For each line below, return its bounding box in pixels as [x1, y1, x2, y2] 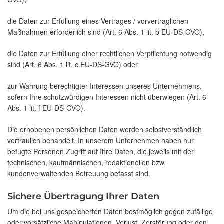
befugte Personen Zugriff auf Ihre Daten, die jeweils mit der [7, 146, 194, 157]
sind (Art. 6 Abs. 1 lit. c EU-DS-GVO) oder [7, 59, 138, 70]
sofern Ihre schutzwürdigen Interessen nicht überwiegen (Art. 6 [7, 92, 206, 102]
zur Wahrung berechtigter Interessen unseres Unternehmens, [7, 81, 202, 91]
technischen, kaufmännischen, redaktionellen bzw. [7, 157, 166, 168]
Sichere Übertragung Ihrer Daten [7, 191, 159, 202]
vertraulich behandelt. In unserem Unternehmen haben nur [7, 135, 194, 146]
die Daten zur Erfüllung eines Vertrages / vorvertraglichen [7, 16, 188, 26]
